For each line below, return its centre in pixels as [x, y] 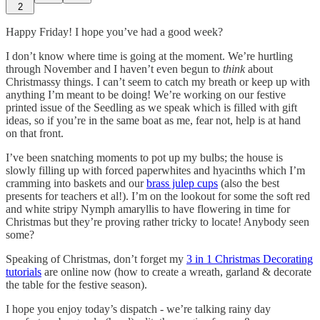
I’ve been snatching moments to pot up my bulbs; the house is [144, 157]
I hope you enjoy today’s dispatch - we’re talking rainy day [138, 309]
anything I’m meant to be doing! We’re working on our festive [146, 94]
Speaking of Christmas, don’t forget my [96, 259]
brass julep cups [182, 183]
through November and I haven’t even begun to [114, 69]
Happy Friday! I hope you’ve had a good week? [114, 31]
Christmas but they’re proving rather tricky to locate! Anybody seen [157, 221]
